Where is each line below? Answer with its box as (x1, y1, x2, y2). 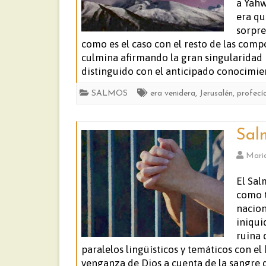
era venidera (150, 89, 195, 98)
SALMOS (91, 89, 128, 98)
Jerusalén (199, 89, 233, 98)
